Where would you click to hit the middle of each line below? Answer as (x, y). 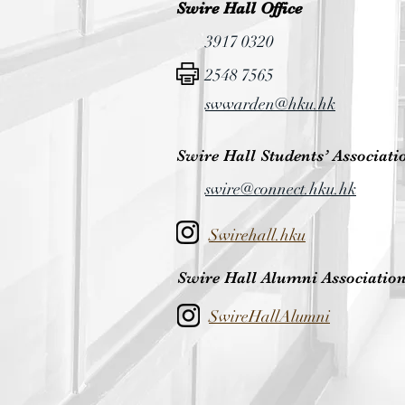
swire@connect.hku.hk (281, 189)
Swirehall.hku (257, 235)
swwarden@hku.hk (270, 104)
